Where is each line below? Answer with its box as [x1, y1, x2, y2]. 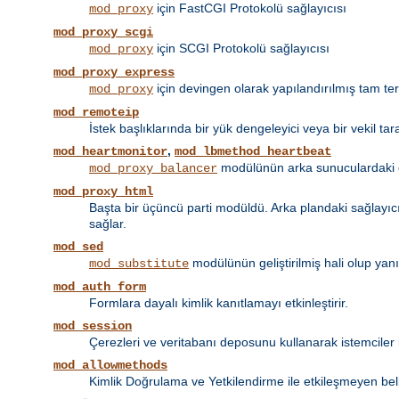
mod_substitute [89, 256, 189, 272]
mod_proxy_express [53, 65, 175, 80]
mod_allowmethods [53, 358, 167, 373]
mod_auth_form [53, 280, 146, 295]
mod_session [53, 319, 132, 334]
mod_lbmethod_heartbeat [175, 144, 331, 159]
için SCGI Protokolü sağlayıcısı [153, 41, 330, 56]
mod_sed [53, 240, 103, 255]
